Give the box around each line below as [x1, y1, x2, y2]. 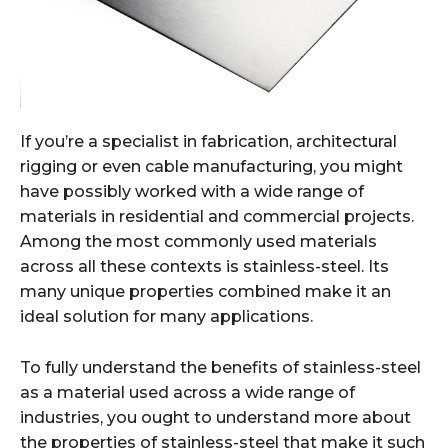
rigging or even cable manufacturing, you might [20, 156, 403, 176]
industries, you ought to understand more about [20, 407, 411, 427]
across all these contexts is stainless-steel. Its [20, 256, 389, 276]
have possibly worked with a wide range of [20, 181, 364, 201]
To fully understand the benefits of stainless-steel [20, 357, 421, 377]
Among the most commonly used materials [20, 231, 377, 251]
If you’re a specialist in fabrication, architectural [20, 131, 397, 151]
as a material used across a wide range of [20, 382, 355, 402]
